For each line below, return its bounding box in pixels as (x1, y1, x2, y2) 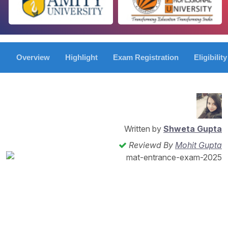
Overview (16, 53, 50, 62)
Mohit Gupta (175, 140, 222, 151)
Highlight (65, 53, 98, 62)
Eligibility (194, 53, 227, 62)
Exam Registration (113, 53, 179, 62)
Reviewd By (127, 140, 175, 151)
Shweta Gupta (163, 124, 222, 134)
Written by (124, 124, 163, 134)
